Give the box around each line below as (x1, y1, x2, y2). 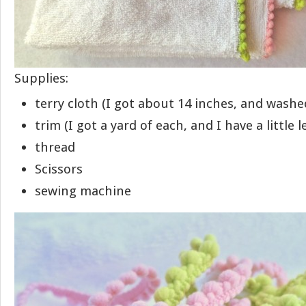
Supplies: (14, 70, 68, 86)
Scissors (35, 161, 83, 177)
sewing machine (35, 183, 131, 199)
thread (35, 139, 75, 155)
